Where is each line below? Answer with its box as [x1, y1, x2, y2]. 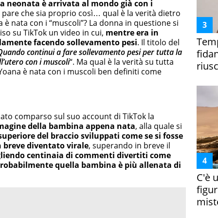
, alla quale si [135, 121, 182, 132]
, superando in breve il [89, 140, 170, 151]
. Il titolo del [137, 36, 180, 48]
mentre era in [106, 27, 159, 38]
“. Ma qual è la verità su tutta [70, 56, 174, 67]
